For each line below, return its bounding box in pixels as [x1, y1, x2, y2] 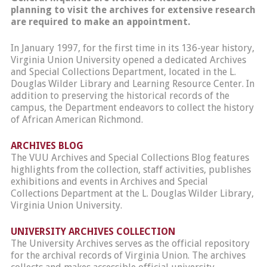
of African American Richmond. [10, 114, 143, 125]
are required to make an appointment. [10, 16, 195, 27]
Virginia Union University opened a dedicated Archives [10, 54, 246, 66]
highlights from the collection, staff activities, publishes [10, 164, 251, 175]
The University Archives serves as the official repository [10, 238, 250, 249]
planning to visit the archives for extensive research [10, 4, 256, 15]
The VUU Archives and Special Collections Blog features [10, 152, 249, 163]
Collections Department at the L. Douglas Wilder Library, [10, 188, 254, 199]
